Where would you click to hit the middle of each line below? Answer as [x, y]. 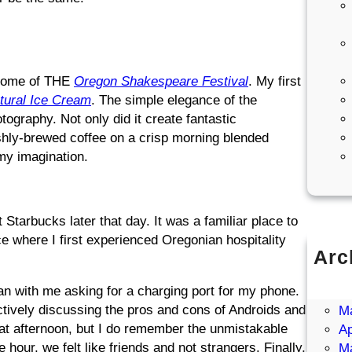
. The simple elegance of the [174, 100]
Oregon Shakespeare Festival [161, 81]
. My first [275, 81]
